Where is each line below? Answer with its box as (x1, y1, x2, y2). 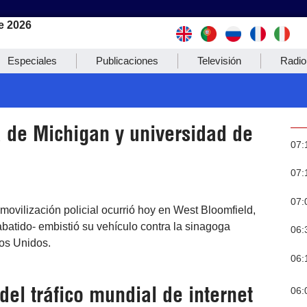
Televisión (197, 55, 241, 67)
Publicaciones (96, 55, 158, 67)
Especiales (8, 55, 57, 67)
